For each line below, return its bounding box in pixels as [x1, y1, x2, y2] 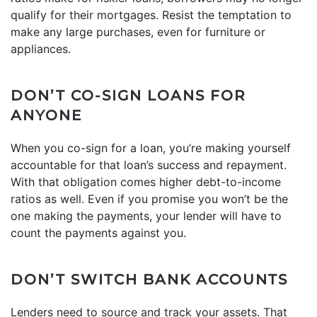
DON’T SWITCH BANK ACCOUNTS [11, 270, 288, 288]
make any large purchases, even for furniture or [11, 24, 265, 39]
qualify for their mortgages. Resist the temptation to [11, 7, 292, 22]
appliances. [11, 41, 71, 56]
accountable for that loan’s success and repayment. [11, 157, 287, 172]
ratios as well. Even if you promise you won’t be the [11, 191, 288, 206]
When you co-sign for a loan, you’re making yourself [11, 140, 291, 155]
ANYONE [11, 106, 82, 124]
